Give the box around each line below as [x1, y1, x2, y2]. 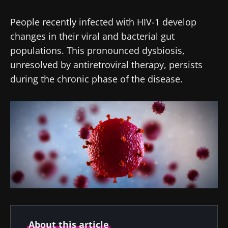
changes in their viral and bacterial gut [10, 30, 175, 42]
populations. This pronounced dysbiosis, [10, 44, 185, 56]
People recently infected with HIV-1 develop [10, 15, 196, 28]
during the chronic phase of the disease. [10, 72, 183, 85]
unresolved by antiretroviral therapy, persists [10, 58, 203, 71]
